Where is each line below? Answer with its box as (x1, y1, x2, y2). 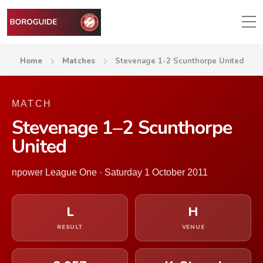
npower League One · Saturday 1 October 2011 (12, 167, 208, 177)
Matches (62, 56, 95, 66)
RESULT (57, 223, 83, 231)
